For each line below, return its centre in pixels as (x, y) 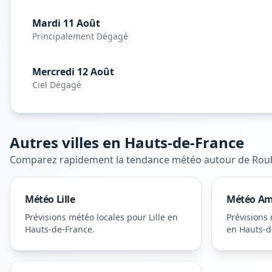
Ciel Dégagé (57, 85)
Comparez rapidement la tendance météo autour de (131, 160)
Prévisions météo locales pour (87, 217)
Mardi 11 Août (66, 23)
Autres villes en (67, 142)
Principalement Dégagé (80, 36)
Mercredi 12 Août (73, 72)
